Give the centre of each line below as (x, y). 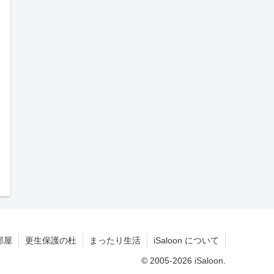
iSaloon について (186, 240)
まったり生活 (115, 240)
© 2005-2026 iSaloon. (183, 260)
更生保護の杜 (51, 240)
